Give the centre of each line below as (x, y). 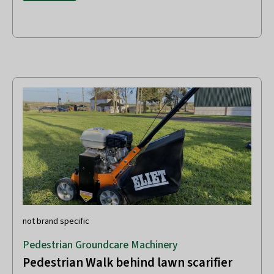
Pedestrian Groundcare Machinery (100, 245)
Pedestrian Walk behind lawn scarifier (128, 263)
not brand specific (56, 221)
